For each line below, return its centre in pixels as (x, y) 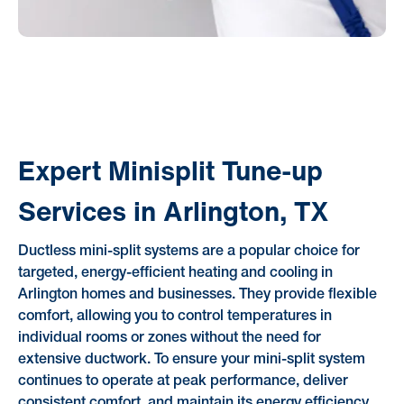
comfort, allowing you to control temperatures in (174, 316)
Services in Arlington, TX (173, 211)
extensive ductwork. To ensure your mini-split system (191, 359)
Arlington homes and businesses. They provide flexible (197, 294)
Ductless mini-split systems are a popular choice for (188, 251)
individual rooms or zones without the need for (169, 338)
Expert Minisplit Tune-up (170, 171)
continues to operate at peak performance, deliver (183, 381)
